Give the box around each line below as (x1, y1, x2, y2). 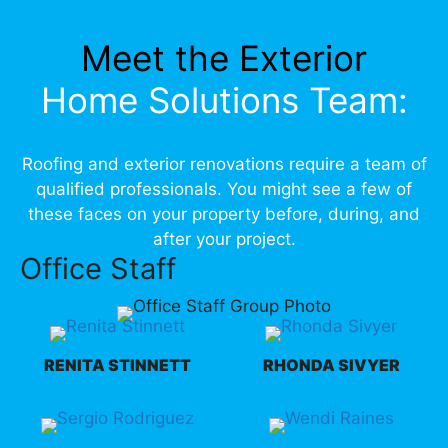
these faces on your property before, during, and (28, 203, 420, 224)
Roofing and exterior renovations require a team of (21, 153, 427, 174)
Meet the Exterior (81, 36, 367, 79)
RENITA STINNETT (43, 354, 191, 375)
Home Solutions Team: (40, 78, 408, 121)
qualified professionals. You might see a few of (36, 178, 412, 199)
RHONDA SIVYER (262, 354, 400, 375)
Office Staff (20, 250, 176, 286)
